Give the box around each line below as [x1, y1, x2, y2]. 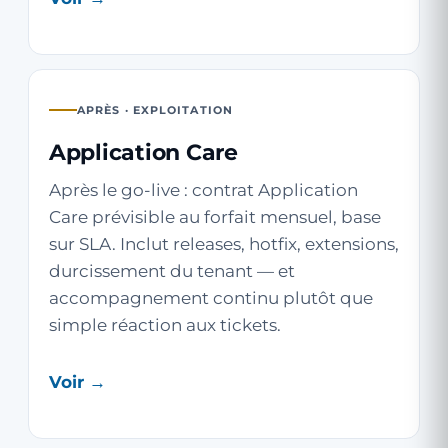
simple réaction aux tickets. [49, 315, 281, 335]
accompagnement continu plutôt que [49, 288, 373, 308]
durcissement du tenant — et [49, 261, 295, 281]
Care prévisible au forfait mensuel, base [49, 207, 381, 227]
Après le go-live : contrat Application [49, 180, 358, 200]
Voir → [49, 372, 106, 392]
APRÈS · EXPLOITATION [77, 103, 233, 117]
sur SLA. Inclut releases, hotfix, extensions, [49, 234, 399, 254]
